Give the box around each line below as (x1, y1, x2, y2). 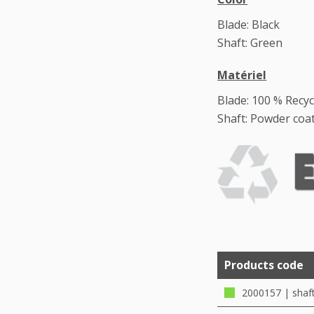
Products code (224, 257, 304, 273)
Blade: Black (217, 17, 280, 33)
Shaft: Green (217, 35, 283, 51)
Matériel (217, 67, 267, 83)
